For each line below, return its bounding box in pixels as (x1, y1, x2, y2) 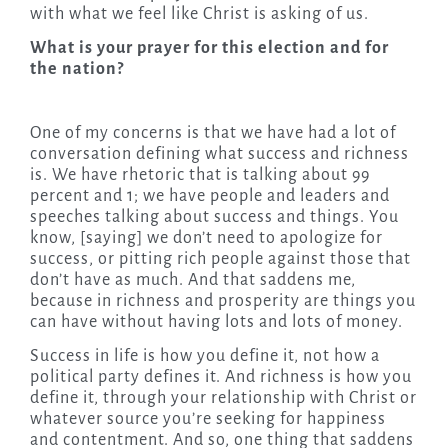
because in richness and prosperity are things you (29, 292, 416, 311)
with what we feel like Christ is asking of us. (29, 5, 369, 24)
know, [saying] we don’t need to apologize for (29, 229, 383, 248)
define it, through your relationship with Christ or (29, 389, 417, 408)
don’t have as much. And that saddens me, (29, 271, 356, 290)
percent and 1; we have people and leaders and (29, 187, 390, 206)
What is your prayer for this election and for (29, 39, 389, 58)
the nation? (29, 60, 124, 79)
